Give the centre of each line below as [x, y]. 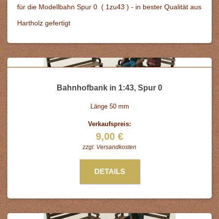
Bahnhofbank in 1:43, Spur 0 [109, 88]
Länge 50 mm [109, 106]
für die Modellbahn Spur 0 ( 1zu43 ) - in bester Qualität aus [109, 7]
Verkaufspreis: [109, 124]
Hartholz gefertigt [44, 23]
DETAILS [109, 171]
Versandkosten [116, 147]
